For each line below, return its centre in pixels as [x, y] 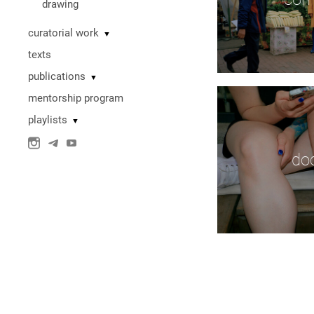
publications [57, 76]
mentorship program [76, 98]
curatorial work [63, 33]
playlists [48, 120]
